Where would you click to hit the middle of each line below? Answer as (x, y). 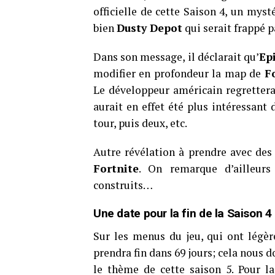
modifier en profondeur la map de (179, 73)
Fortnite (116, 168)
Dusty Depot (149, 28)
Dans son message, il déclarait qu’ (176, 57)
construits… (123, 185)
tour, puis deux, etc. (140, 123)
